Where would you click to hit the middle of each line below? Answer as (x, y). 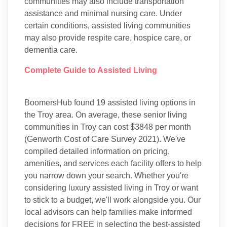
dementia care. (51, 50)
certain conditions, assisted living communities (107, 26)
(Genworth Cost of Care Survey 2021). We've (105, 139)
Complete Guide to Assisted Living (91, 70)
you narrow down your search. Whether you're (106, 176)
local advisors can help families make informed (108, 212)
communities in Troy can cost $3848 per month (108, 127)
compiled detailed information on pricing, (97, 151)
